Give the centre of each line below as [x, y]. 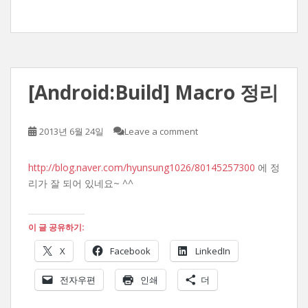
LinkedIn [213, 251]
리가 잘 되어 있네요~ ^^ [81, 183]
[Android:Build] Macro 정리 [153, 92]
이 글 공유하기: [56, 227]
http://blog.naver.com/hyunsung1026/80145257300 [142, 167]
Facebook [130, 251]
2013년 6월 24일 [71, 131]
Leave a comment [161, 131]
